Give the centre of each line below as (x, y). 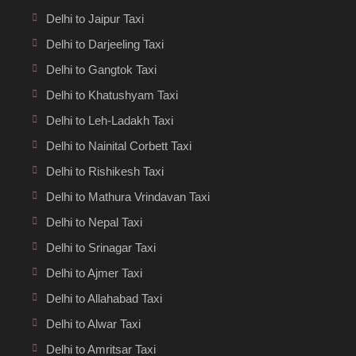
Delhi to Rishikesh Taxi (105, 171)
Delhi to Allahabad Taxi (104, 298)
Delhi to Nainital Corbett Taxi (119, 145)
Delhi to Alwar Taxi (93, 323)
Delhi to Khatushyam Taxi (112, 95)
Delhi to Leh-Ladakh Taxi (110, 120)
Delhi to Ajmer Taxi (94, 273)
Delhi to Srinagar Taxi (101, 247)
